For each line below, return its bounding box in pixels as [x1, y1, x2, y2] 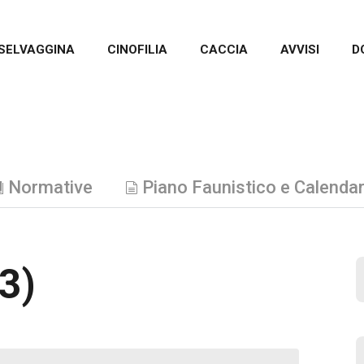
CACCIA [200, 42, 248, 57]
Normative [8, 177, 93, 197]
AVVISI [280, 42, 319, 57]
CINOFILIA [107, 42, 167, 57]
